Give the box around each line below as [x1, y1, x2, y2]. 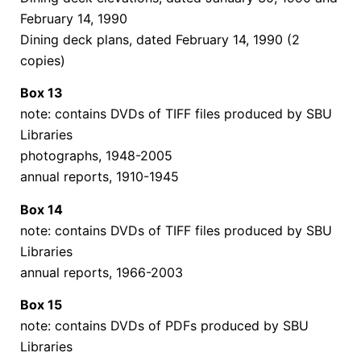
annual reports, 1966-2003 [20, 263, 183, 280]
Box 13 [20, 85, 63, 102]
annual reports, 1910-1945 [20, 168, 179, 185]
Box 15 [20, 297, 62, 313]
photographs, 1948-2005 [20, 147, 172, 164]
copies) [20, 52, 65, 68]
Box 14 [20, 201, 63, 218]
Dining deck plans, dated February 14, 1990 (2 [20, 31, 300, 48]
